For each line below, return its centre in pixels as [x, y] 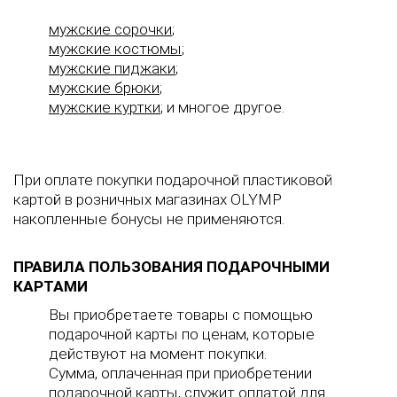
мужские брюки [104, 88]
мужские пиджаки [112, 68]
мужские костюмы [115, 49]
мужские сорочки [110, 29]
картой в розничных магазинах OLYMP [148, 199]
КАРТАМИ [51, 286]
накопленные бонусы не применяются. [149, 219]
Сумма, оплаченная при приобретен [172, 373]
